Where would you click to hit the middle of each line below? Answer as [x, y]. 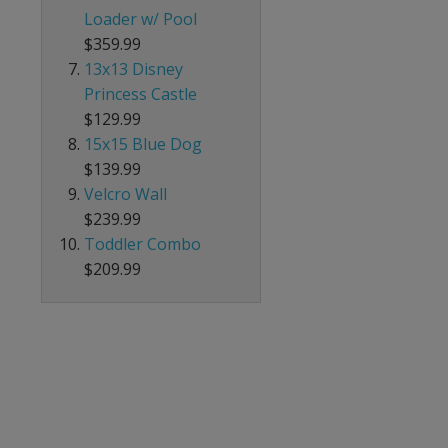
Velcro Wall [126, 193]
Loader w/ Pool [141, 18]
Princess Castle [141, 93]
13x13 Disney [134, 68]
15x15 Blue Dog [143, 143]
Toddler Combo [143, 243]
